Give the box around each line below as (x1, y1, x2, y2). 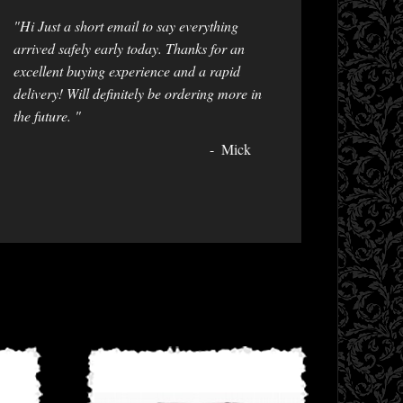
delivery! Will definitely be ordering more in (13, 83, 262, 103)
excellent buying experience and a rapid (13, 60, 240, 80)
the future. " (13, 105, 81, 125)
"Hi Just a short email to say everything (13, 15, 238, 35)
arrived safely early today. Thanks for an (13, 38, 245, 58)
